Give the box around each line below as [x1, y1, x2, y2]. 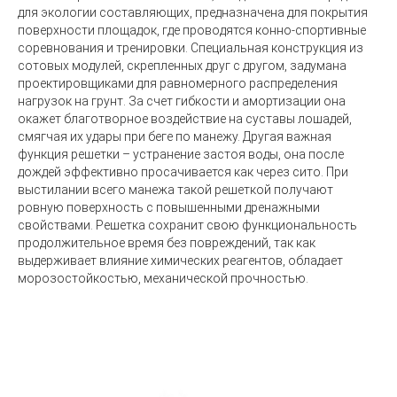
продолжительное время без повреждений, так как [18, 236, 315, 250]
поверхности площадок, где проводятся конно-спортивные [18, 23, 366, 37]
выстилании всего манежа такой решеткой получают [18, 183, 333, 197]
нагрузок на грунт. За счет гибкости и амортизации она [18, 94, 346, 108]
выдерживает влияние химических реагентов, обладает [18, 253, 343, 268]
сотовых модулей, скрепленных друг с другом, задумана [18, 58, 346, 73]
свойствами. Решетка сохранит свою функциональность [18, 218, 357, 232]
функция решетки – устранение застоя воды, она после [18, 147, 344, 161]
